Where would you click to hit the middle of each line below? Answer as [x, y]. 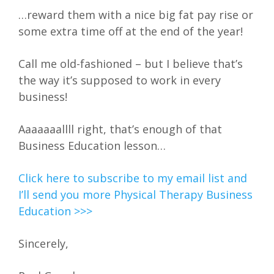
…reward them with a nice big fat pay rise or [136, 15]
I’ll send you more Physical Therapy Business [135, 195]
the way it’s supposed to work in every [120, 80]
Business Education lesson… [92, 146]
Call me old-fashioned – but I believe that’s [131, 64]
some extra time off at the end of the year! [131, 31]
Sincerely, [43, 244]
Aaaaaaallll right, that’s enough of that [120, 129]
